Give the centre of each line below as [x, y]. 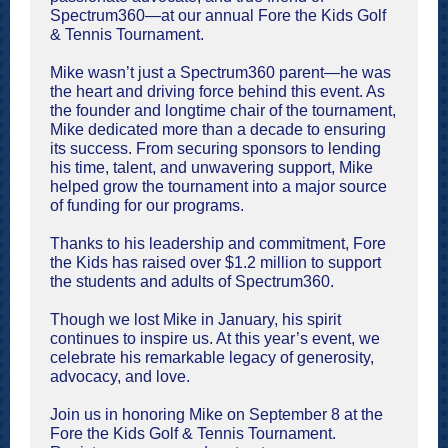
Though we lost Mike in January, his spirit [195, 319]
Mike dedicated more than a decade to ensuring [218, 129]
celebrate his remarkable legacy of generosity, [212, 357]
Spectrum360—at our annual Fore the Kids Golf [218, 15]
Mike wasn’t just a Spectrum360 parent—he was [220, 72]
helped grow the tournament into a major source [218, 186]
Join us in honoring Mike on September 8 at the [216, 414]
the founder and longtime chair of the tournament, [223, 110]
